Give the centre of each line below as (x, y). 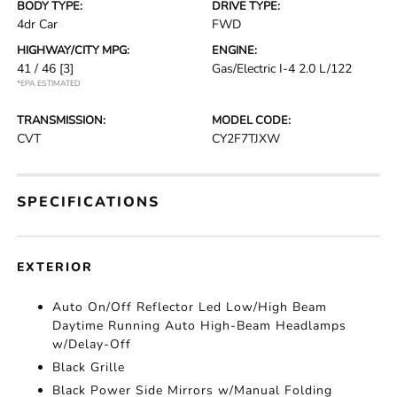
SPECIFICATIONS (89, 202)
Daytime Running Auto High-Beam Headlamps (200, 326)
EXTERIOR (55, 267)
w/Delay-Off (92, 344)
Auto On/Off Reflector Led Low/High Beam (190, 307)
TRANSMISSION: (62, 121)
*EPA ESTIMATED (49, 83)
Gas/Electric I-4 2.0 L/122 (282, 69)
